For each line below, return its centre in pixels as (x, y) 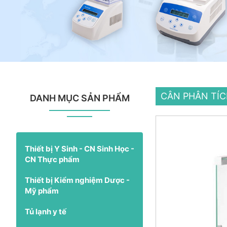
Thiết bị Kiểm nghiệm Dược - (77, 180)
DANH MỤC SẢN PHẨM (80, 98)
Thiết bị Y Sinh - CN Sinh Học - (80, 148)
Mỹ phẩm (42, 191)
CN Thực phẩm (52, 159)
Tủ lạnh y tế (46, 211)
